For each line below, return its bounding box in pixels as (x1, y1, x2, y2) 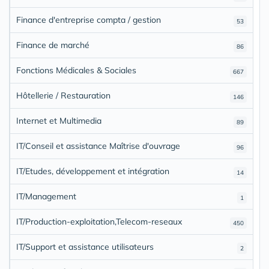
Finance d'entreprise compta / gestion (16, 14, 161, 25)
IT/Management (16, 190, 76, 202)
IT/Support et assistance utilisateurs (16, 241, 154, 252)
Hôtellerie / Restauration (16, 89, 110, 101)
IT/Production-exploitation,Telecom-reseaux (16, 216, 182, 227)
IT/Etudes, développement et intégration (16, 165, 169, 177)
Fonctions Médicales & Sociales (16, 64, 136, 76)
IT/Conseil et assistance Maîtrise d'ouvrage (16, 140, 180, 151)
